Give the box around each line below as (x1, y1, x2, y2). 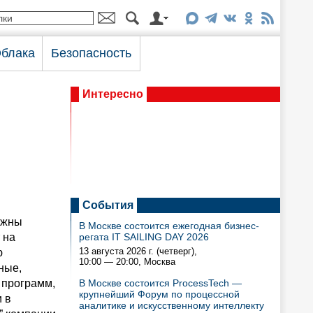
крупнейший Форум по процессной (79, 289, 240, 300)
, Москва (138, 256, 175, 267)
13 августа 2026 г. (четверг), (79, 246, 197, 256)
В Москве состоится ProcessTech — (79, 277, 242, 289)
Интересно (82, 88, 143, 100)
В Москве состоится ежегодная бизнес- (79, 220, 259, 231)
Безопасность (51, 46, 131, 60)
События (82, 199, 133, 211)
